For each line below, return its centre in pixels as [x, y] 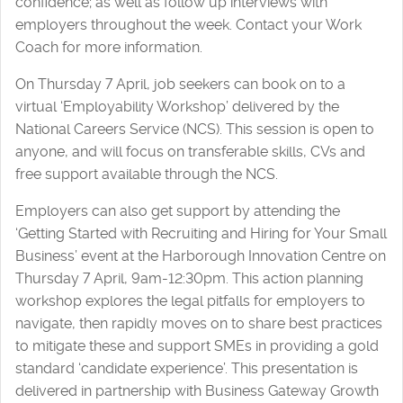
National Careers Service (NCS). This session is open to [195, 129]
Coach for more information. [109, 47]
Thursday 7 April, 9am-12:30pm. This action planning [189, 278]
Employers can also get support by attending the [178, 210]
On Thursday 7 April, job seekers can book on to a [180, 84]
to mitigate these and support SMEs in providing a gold [197, 345]
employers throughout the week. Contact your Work [188, 24]
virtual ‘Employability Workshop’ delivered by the [177, 106]
